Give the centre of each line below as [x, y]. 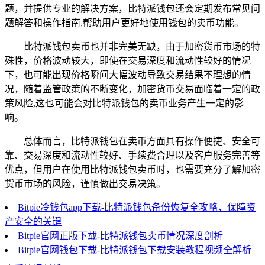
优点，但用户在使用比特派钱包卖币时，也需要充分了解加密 [132, 169]
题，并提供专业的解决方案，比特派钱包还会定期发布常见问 [132, 8]
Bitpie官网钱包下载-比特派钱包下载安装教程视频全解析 [135, 250]
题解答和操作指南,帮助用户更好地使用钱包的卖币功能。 [124, 22]
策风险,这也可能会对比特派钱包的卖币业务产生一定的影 [124, 103]
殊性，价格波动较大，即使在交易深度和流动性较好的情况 [128, 60]
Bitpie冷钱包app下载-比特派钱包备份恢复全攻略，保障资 [137, 207]
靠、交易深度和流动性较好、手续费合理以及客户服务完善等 [132, 155]
